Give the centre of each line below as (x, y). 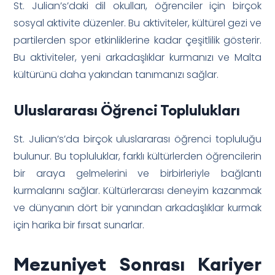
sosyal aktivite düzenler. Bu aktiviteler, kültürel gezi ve (137, 23)
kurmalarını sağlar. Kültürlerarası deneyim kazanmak (137, 190)
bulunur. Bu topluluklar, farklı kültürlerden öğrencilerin (137, 156)
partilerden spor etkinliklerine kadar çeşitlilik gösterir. (137, 40)
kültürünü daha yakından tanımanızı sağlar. (116, 74)
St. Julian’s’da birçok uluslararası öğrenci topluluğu (137, 139)
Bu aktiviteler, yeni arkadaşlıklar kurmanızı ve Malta (137, 57)
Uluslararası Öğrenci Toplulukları (127, 110)
